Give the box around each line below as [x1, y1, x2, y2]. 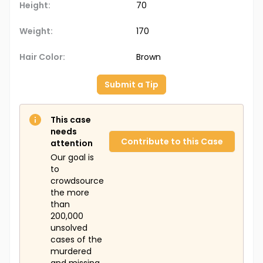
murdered [50, 245, 92, 258]
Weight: [19, 25, 53, 38]
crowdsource [50, 175, 104, 187]
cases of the [50, 234, 102, 246]
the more [50, 187, 89, 199]
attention [50, 137, 93, 150]
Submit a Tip [104, 79, 159, 91]
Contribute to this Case [121, 136, 223, 148]
